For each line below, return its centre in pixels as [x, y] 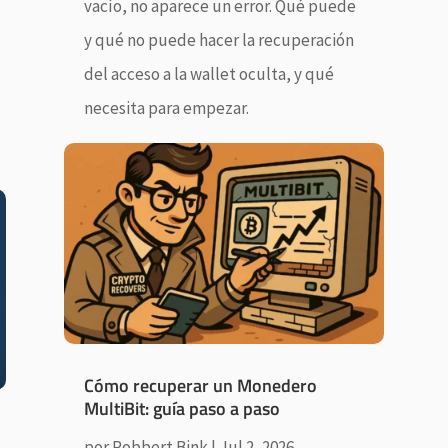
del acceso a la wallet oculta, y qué [208, 73]
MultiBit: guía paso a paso [181, 408]
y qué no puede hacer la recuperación [218, 39]
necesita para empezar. [166, 107]
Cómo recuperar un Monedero [200, 385]
